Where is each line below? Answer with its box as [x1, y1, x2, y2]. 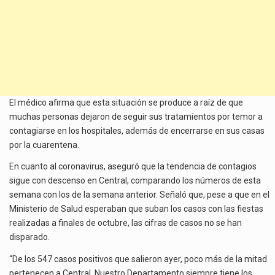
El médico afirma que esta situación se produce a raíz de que [9, 97, 243, 107]
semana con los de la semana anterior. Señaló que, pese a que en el [9, 190, 269, 200]
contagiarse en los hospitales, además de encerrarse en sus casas [9, 125, 265, 136]
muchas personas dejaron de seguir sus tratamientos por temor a [9, 111, 263, 122]
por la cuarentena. [9, 139, 79, 150]
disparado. [9, 232, 50, 242]
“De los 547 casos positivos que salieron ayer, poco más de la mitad [9, 254, 267, 264]
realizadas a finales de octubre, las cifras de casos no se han [9, 218, 242, 228]
